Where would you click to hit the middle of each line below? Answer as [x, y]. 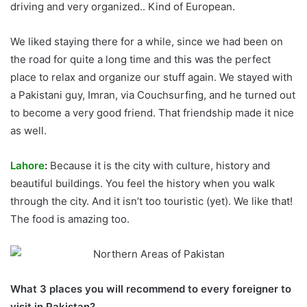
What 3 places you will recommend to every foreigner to [151, 289]
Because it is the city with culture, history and [159, 166]
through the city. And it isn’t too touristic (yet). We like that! [151, 201]
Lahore [27, 166]
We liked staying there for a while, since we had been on [147, 42]
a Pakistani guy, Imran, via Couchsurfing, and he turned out [153, 95]
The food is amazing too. [70, 219]
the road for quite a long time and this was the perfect [140, 60]
